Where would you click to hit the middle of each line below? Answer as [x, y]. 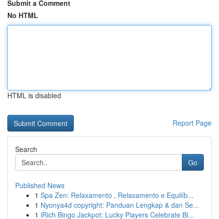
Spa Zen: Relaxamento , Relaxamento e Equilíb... [117, 195]
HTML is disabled [34, 95]
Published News [40, 185]
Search [26, 149]
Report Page [192, 123]
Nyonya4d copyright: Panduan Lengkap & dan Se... [120, 205]
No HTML [23, 15]
